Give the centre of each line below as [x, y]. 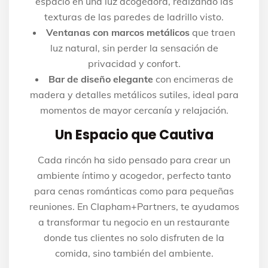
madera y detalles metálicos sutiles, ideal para [134, 95]
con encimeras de [193, 79]
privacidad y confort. [134, 64]
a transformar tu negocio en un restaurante [134, 222]
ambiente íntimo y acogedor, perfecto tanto [134, 176]
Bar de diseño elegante [100, 79]
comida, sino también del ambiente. [134, 253]
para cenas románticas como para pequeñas [134, 191]
